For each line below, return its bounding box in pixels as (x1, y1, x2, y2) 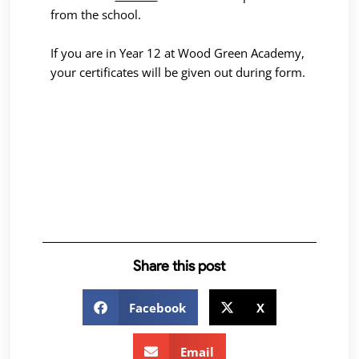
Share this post (133, 257, 226, 276)
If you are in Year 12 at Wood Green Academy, (50, 45, 305, 62)
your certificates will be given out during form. (50, 64, 306, 81)
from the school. (50, 6, 142, 23)
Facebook (129, 299, 187, 316)
